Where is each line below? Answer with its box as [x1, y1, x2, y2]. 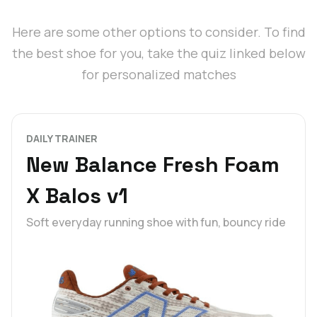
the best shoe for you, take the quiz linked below [11, 45, 306, 62]
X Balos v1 [26, 182, 128, 210]
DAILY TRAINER [26, 132, 98, 146]
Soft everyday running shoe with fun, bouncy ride [26, 214, 286, 231]
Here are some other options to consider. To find [11, 23, 306, 41]
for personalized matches [81, 66, 236, 83]
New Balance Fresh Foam [26, 151, 279, 179]
